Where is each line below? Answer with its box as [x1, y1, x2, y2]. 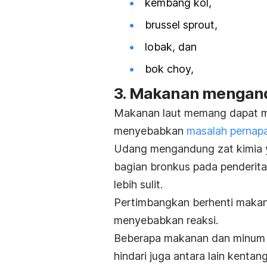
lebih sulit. [114, 178, 163, 191]
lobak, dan [145, 41, 197, 54]
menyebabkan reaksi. [114, 213, 218, 226]
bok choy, [145, 63, 194, 76]
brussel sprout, [145, 18, 218, 32]
